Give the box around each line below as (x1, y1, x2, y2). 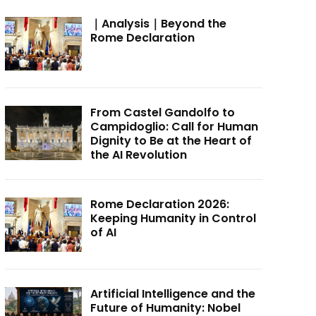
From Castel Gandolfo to (90, 104, 236, 121)
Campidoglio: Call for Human (90, 119, 259, 135)
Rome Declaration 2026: (90, 196, 230, 213)
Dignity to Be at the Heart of (90, 133, 253, 150)
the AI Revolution (90, 147, 188, 164)
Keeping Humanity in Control (90, 210, 257, 227)
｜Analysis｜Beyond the (90, 15, 227, 32)
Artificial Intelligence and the (90, 286, 256, 303)
